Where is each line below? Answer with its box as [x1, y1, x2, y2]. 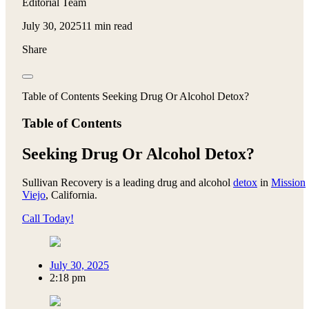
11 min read [81, 19, 132, 32]
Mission [271, 177, 306, 189]
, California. [46, 189, 97, 201]
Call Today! [22, 212, 74, 225]
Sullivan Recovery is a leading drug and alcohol [22, 177, 233, 189]
